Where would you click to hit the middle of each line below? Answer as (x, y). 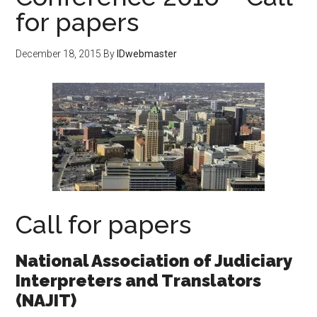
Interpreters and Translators (139, 280)
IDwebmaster (147, 53)
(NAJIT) (46, 300)
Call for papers (104, 224)
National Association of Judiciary (154, 260)
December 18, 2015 (59, 53)
